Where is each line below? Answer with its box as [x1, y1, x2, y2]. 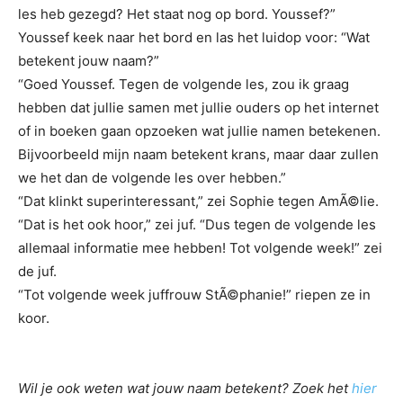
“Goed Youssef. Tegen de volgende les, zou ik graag [18, 75, 349, 93]
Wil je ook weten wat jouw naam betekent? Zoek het [18, 379, 352, 397]
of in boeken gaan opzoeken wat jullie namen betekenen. [18, 121, 381, 139]
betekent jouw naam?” [18, 51, 159, 69]
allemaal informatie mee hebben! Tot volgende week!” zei [18, 238, 382, 256]
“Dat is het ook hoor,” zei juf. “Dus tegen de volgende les [18, 215, 376, 233]
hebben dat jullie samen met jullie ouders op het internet [18, 98, 379, 116]
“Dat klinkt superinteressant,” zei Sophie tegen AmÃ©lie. [18, 192, 379, 210]
